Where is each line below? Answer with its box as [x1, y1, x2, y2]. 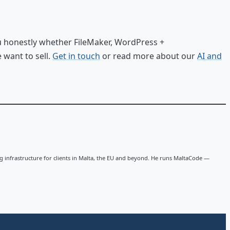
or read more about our [100, 50, 197, 62]
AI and [197, 50, 222, 62]
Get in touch [52, 50, 100, 62]
